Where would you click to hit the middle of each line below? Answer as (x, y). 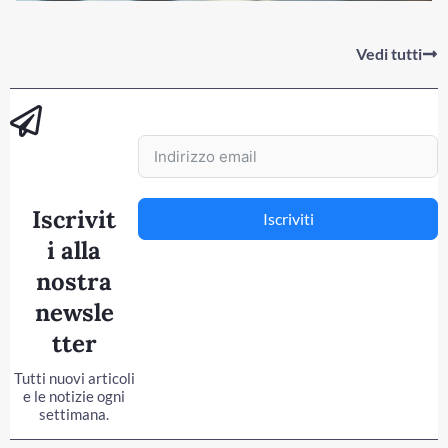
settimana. (74, 414)
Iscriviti (288, 219)
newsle (74, 313)
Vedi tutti (389, 54)
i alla (74, 251)
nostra (74, 282)
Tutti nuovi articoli (74, 378)
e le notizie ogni (74, 396)
